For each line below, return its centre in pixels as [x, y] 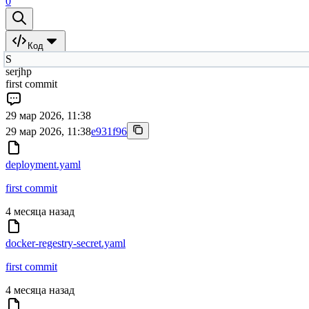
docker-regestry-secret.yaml [66, 243]
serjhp [19, 71]
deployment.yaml [43, 164]
